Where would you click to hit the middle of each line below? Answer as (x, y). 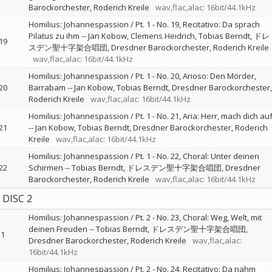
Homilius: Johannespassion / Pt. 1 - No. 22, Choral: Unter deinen (144, 156)
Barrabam (47, 87)
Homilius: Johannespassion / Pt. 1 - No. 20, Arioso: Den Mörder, (142, 76)
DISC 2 (17, 199)
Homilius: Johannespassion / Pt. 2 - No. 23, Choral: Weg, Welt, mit (145, 217)
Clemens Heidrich (162, 36)
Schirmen (46, 168)
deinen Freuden (58, 229)
